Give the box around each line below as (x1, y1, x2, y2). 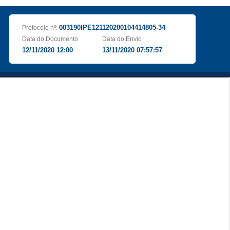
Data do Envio (102, 35, 142, 43)
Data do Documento (22, 35, 78, 43)
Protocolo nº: (22, 24, 59, 31)
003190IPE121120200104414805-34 (59, 24, 165, 31)
